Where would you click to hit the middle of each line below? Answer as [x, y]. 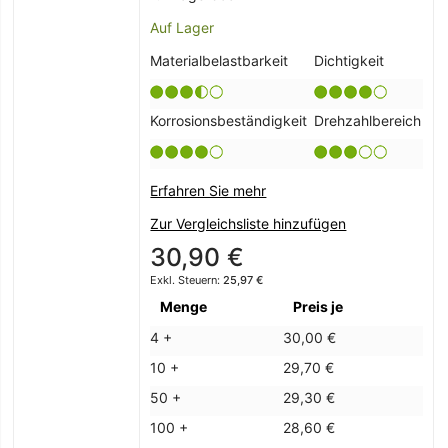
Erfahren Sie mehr [208, 191]
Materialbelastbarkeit [219, 61]
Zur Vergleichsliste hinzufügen [248, 224]
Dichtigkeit [349, 61]
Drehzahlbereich [368, 121]
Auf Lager [182, 28]
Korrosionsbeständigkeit [229, 121]
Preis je [318, 307]
